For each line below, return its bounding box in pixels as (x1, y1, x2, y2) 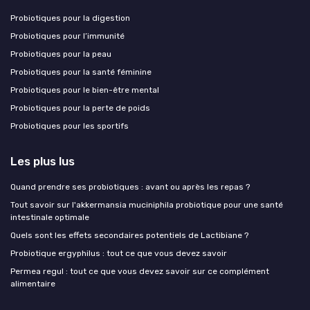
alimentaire (10, 278, 55, 289)
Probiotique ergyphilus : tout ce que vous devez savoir (10, 248, 227, 258)
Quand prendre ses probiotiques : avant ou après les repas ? (10, 181, 250, 192)
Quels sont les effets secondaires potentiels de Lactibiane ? (10, 230, 248, 240)
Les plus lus (10, 154, 75, 168)
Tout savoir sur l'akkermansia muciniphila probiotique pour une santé (10, 199, 283, 210)
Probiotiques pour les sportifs (10, 120, 129, 131)
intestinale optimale (10, 212, 89, 222)
